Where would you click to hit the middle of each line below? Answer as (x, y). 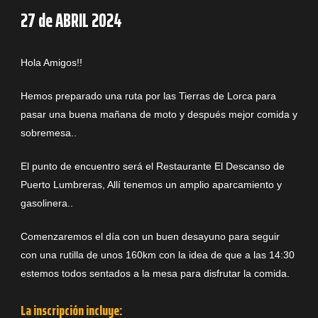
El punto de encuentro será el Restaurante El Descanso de (153, 166)
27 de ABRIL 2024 (71, 21)
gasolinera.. (47, 203)
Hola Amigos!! (56, 62)
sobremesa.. (49, 133)
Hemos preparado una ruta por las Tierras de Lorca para (148, 96)
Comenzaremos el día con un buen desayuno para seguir (150, 236)
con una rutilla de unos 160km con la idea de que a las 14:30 (158, 255)
